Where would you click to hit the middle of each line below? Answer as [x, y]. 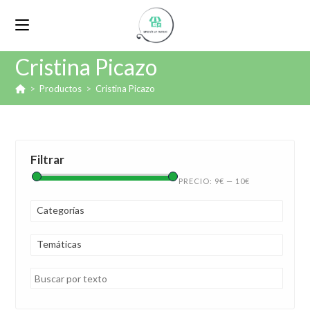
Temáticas [60, 244]
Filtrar [48, 159]
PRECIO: [197, 181]
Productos [61, 89]
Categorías [61, 210]
